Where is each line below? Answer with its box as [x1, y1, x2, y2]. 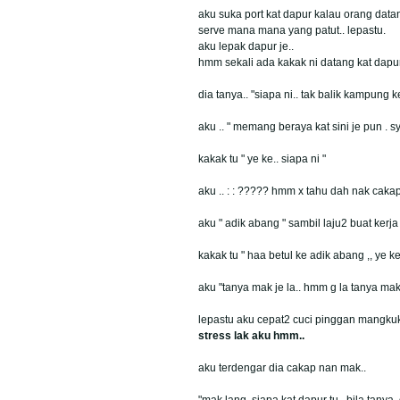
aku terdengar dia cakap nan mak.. [198, 361, 366, 374]
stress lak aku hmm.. [198, 329, 304, 342]
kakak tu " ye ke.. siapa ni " [198, 152, 326, 165]
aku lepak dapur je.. [198, 39, 294, 53]
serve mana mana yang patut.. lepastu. [198, 23, 386, 37]
